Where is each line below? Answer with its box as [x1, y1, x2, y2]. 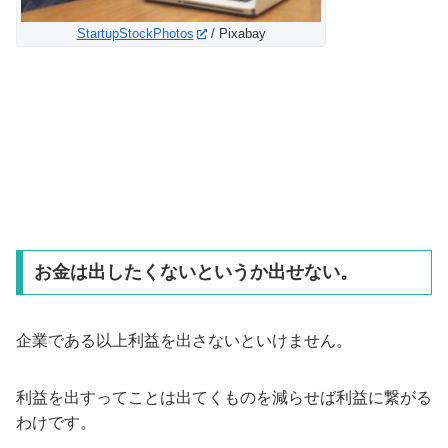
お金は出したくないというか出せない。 [33, 262, 358, 283]
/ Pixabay [206, 25, 266, 41]
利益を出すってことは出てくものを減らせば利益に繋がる [16, 388, 432, 406]
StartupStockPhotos [76, 25, 194, 41]
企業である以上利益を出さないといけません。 [16, 331, 352, 349]
